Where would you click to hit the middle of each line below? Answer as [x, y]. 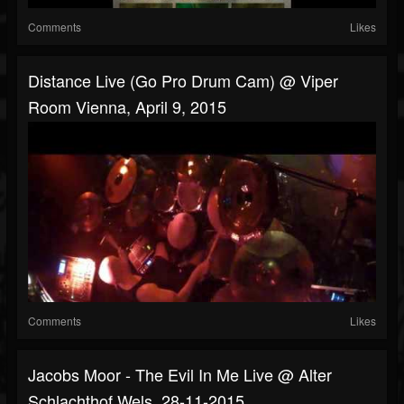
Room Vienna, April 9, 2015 [127, 107]
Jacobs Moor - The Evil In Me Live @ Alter [180, 375]
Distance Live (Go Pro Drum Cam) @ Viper [183, 81]
